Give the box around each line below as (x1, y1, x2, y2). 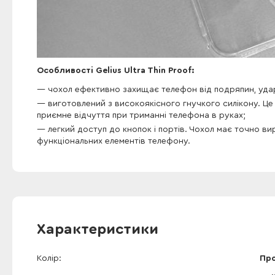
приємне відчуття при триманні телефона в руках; (37, 111, 246, 120)
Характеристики (37, 222, 158, 237)
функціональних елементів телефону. (37, 137, 190, 145)
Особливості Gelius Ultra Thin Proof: (37, 66, 194, 75)
